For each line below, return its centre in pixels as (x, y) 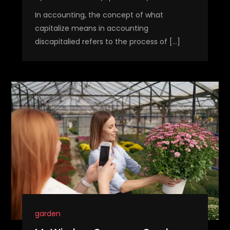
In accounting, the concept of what (99, 15)
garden (47, 214)
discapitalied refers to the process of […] (107, 42)
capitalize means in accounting (91, 28)
